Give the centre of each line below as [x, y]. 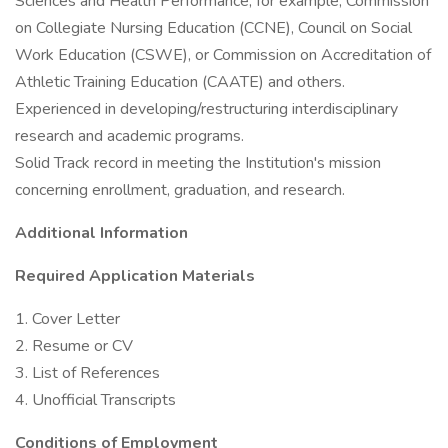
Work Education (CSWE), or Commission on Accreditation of [223, 55]
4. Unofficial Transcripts [95, 400]
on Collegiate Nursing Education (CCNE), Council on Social [213, 28]
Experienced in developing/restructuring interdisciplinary [206, 109]
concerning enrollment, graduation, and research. [180, 190]
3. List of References [87, 373]
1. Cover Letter [67, 319]
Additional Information [101, 233]
